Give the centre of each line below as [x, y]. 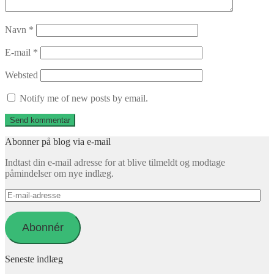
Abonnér [43, 227]
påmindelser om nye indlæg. [59, 173]
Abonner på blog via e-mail [58, 141]
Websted [21, 75]
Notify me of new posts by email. [84, 98]
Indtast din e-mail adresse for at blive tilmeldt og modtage [115, 162]
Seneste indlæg [34, 259]
